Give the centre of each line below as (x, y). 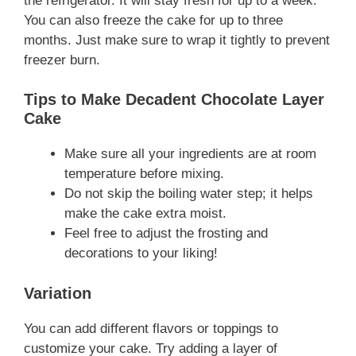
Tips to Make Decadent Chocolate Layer (174, 99)
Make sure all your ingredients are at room (190, 154)
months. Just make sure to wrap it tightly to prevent (177, 40)
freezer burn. (62, 60)
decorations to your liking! (141, 253)
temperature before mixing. (144, 174)
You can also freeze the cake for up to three (153, 20)
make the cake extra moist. (145, 213)
